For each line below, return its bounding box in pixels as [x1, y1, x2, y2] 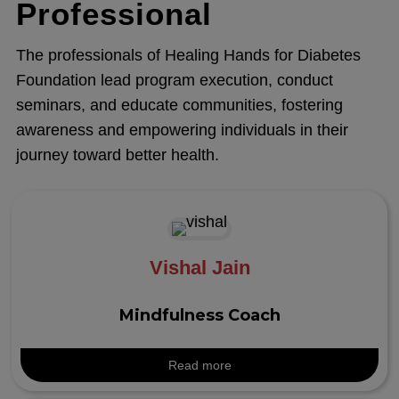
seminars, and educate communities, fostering [15, 96, 343, 115]
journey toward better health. [15, 146, 219, 165]
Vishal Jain [149, 256, 250, 280]
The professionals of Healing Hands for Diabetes [15, 46, 361, 65]
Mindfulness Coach [118, 305, 281, 326]
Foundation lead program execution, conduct [15, 71, 333, 90]
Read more [167, 358, 232, 373]
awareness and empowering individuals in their [15, 121, 348, 140]
